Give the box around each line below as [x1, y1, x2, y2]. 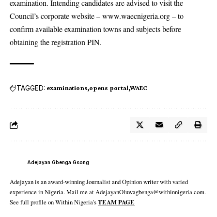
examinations [46, 84, 88, 92]
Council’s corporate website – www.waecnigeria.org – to [10, 11, 184, 21]
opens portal [89, 84, 128, 92]
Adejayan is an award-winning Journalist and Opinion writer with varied [10, 177, 188, 186]
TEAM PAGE [98, 198, 135, 206]
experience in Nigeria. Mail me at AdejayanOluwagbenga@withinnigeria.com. [10, 187, 206, 196]
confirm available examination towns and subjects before [10, 24, 181, 34]
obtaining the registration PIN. [10, 37, 102, 47]
